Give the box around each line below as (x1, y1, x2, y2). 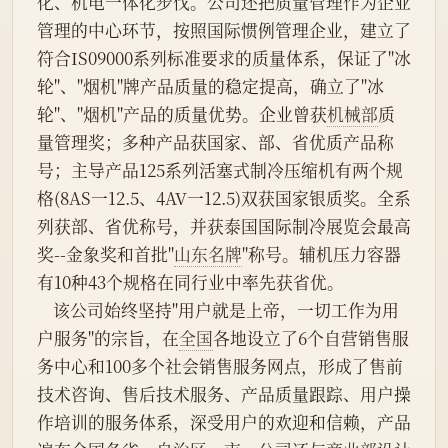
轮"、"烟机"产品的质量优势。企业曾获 (37, 102, 327, 127)
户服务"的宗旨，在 (37, 326, 179, 351)
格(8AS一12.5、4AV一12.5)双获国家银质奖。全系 (37, 186, 411, 211)
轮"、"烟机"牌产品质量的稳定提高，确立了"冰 (37, 74, 384, 99)
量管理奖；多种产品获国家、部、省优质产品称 (37, 130, 394, 155)
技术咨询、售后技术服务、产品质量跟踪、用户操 (37, 382, 411, 407)
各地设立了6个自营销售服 (213, 326, 409, 351)
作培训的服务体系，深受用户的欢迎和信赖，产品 (37, 410, 411, 435)
